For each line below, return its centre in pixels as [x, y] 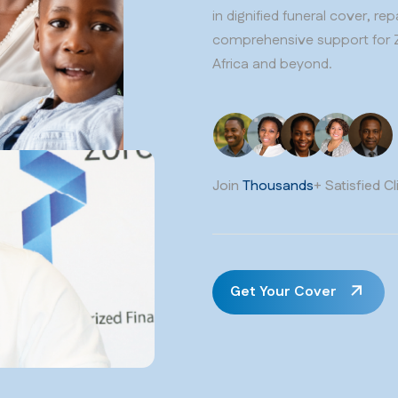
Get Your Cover [283, 292]
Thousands [278, 187]
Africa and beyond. [272, 65]
